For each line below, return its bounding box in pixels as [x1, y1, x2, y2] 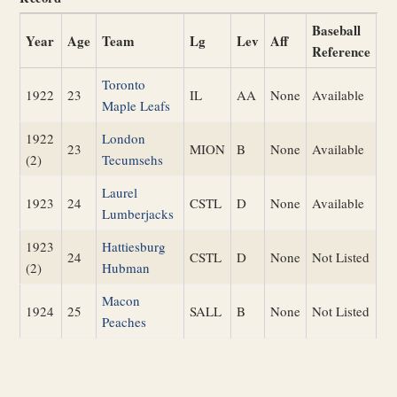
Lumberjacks [102, 204, 175, 222]
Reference [312, 41, 371, 61]
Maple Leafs [102, 96, 171, 114]
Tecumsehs [102, 150, 164, 168]
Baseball [312, 19, 362, 40]
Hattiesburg [102, 237, 167, 255]
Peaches [102, 312, 147, 331]
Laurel [102, 183, 138, 201]
